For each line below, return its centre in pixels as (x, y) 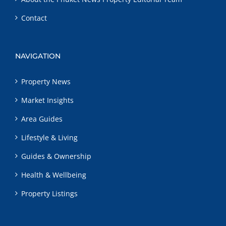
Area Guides (42, 119)
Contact (34, 18)
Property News (46, 81)
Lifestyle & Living (49, 137)
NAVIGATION (38, 56)
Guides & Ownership (56, 156)
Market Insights (47, 100)
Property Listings (49, 193)
